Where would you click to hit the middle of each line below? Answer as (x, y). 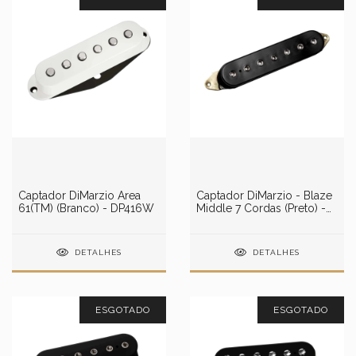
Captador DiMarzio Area (79, 195)
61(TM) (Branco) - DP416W (86, 208)
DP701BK (219, 221)
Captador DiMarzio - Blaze (264, 195)
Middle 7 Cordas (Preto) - (261, 208)
